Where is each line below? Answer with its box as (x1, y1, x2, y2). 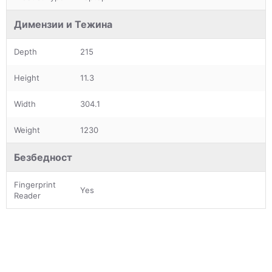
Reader (14, 190, 41, 200)
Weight (14, 124, 40, 135)
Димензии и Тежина (14, 18, 112, 30)
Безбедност (14, 151, 72, 163)
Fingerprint (14, 179, 56, 189)
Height (14, 72, 39, 83)
